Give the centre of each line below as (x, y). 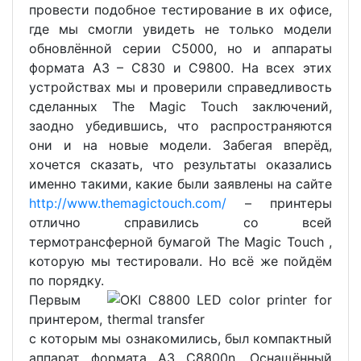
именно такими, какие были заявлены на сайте (180, 183)
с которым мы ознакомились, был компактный (180, 338)
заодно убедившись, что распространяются (180, 125)
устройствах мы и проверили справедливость (180, 87)
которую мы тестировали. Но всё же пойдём (180, 261)
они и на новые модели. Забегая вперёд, (180, 145)
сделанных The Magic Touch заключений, (180, 106)
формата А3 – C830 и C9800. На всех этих (180, 67)
